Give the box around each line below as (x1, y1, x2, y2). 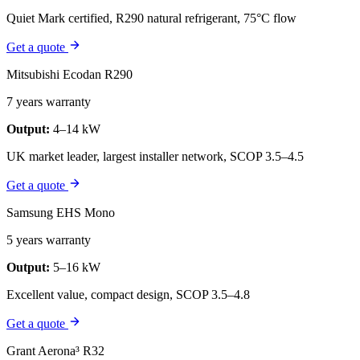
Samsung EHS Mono (6, 205, 115, 219)
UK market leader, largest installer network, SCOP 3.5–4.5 (6, 149, 304, 163)
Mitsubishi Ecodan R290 (6, 67, 133, 81)
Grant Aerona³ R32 (6, 343, 104, 358)
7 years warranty (6, 94, 91, 108)
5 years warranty (6, 232, 91, 247)
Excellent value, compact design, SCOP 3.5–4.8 (6, 287, 250, 301)
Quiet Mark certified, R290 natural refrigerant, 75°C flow (6, 10, 297, 25)
